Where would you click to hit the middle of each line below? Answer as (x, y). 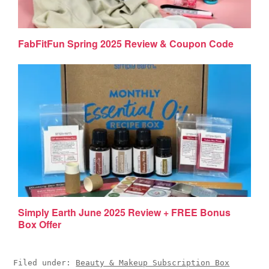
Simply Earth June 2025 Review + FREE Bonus (125, 212)
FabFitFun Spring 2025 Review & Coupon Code (126, 43)
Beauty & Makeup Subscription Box (153, 263)
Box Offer (40, 224)
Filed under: (45, 263)
